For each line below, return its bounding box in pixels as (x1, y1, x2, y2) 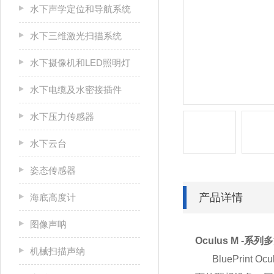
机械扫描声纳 (30, 246, 85, 256)
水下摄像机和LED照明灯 (30, 57, 130, 68)
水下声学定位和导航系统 (30, 4, 131, 14)
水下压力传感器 (30, 111, 94, 122)
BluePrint (195, 254, 256, 264)
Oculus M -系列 (195, 235, 264, 246)
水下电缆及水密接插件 (30, 84, 122, 95)
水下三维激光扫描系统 (30, 31, 122, 41)
